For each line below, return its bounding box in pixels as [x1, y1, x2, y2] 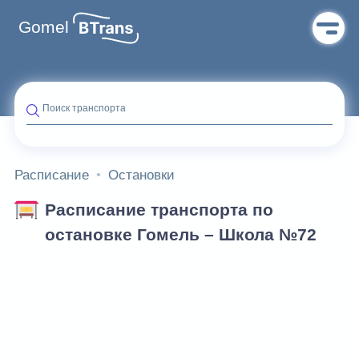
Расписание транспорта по [45, 200, 273, 220]
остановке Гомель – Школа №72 [45, 225, 317, 244]
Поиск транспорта [42, 103, 126, 114]
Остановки [108, 167, 175, 183]
